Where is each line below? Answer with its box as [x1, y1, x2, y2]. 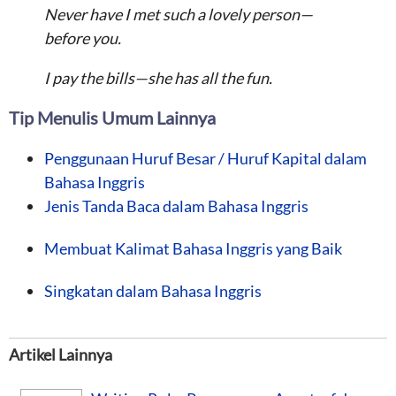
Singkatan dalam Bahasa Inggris [44, 280, 262, 301]
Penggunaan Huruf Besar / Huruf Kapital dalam [44, 148, 367, 168]
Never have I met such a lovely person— [44, 4, 313, 24]
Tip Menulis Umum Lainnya [9, 106, 216, 128]
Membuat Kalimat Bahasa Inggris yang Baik [44, 238, 342, 258]
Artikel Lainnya [9, 344, 112, 364]
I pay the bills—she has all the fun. [44, 67, 272, 88]
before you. [44, 27, 121, 48]
